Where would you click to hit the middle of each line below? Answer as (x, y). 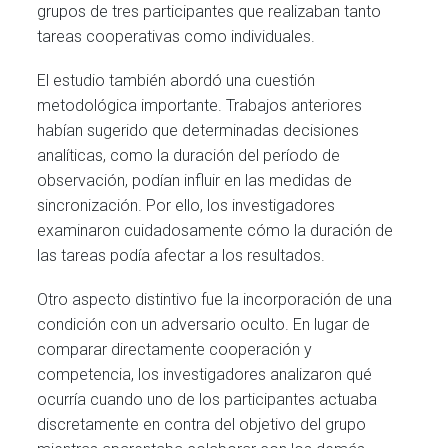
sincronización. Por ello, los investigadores (186, 206)
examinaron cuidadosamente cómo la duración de (215, 231)
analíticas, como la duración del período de (189, 156)
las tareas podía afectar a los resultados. (181, 256)
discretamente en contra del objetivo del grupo (202, 425)
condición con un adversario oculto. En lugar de (204, 325)
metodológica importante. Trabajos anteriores (200, 106)
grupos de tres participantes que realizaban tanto (209, 12)
